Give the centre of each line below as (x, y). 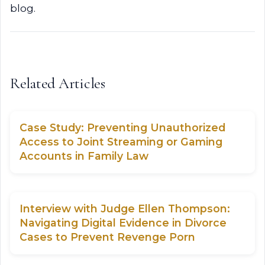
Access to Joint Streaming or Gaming (121, 142)
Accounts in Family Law (84, 156)
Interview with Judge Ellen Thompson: (125, 209)
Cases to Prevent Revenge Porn (107, 237)
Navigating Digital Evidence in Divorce (123, 223)
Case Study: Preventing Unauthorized (122, 127)
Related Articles (58, 83)
